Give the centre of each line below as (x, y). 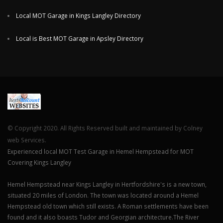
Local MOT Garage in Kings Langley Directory (78, 16)
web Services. (27, 140)
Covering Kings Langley (39, 163)
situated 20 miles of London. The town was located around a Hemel (103, 195)
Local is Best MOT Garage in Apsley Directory (79, 39)
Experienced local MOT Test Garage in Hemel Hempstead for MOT (101, 152)
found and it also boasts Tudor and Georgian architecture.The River (103, 217)
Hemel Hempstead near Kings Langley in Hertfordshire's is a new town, (107, 184)
